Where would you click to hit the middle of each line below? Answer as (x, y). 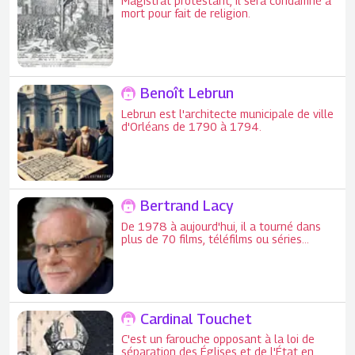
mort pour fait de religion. (186, 13)
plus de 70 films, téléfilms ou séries (212, 239)
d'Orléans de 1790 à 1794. (192, 126)
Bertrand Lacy (187, 206)
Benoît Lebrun (187, 94)
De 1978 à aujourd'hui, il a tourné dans (221, 226)
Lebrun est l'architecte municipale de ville (228, 113)
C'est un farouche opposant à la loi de (218, 339)
